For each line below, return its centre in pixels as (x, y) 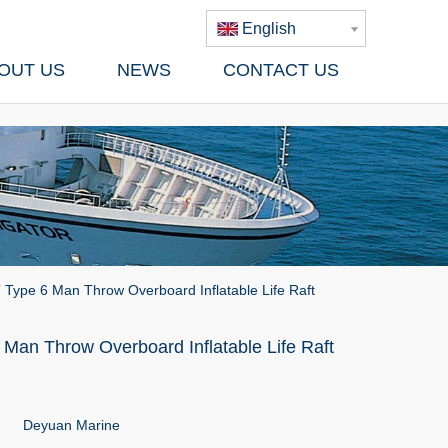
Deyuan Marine (71, 425)
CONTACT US (281, 70)
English (269, 28)
